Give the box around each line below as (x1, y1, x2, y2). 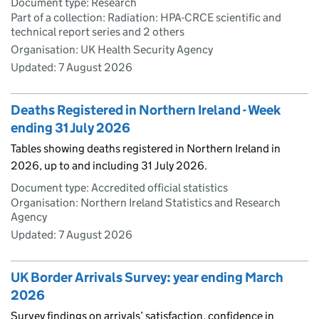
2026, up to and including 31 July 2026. (11, 158, 207, 172)
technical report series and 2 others (11, 24, 184, 38)
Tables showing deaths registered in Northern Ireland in (11, 141, 281, 155)
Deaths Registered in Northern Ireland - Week (11, 101, 281, 118)
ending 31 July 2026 (11, 119, 130, 136)
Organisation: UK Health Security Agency (11, 42, 213, 56)
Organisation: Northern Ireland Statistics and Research (11, 195, 281, 209)
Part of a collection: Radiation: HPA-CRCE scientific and (11, 10, 281, 24)
